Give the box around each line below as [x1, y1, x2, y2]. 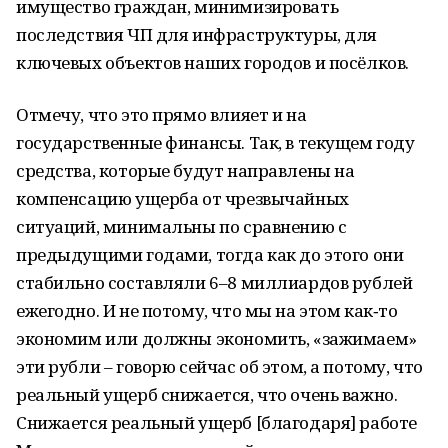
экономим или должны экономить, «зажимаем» [16, 327, 417, 350]
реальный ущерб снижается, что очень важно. [16, 383, 398, 406]
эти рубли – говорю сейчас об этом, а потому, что [16, 355, 423, 378]
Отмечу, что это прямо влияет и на [16, 103, 307, 126]
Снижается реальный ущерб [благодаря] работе [16, 411, 417, 434]
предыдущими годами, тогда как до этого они [16, 243, 404, 266]
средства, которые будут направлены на [16, 159, 355, 182]
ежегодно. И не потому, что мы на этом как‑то [16, 299, 398, 322]
